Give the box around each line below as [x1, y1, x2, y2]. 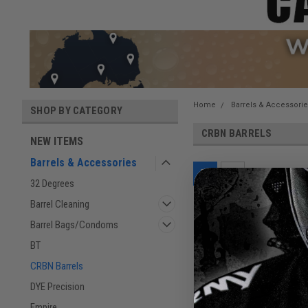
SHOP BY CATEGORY [30, 104, 122, 117]
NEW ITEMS [30, 134, 83, 148]
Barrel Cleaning [30, 197, 89, 210]
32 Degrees [30, 177, 74, 190]
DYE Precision [30, 280, 85, 293]
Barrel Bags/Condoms [30, 218, 118, 231]
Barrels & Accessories [30, 155, 137, 169]
